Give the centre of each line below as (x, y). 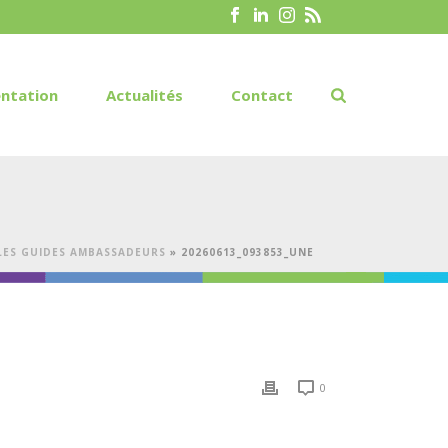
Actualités (145, 95)
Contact (262, 95)
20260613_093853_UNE (247, 252)
